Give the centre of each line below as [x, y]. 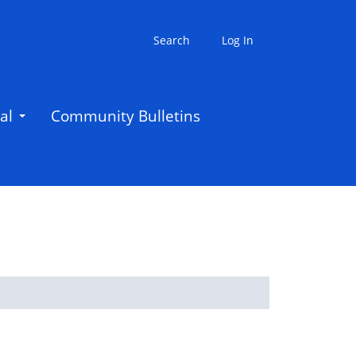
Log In [238, 41]
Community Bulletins [126, 116]
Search [172, 41]
